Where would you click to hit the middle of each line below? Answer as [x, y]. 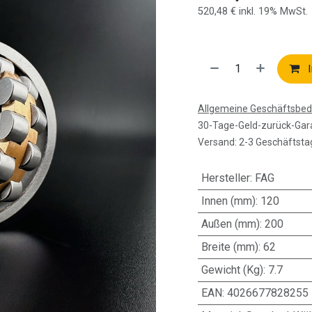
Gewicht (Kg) [232, 270]
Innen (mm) [228, 201]
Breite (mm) [229, 247]
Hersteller [225, 178]
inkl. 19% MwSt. [273, 11]
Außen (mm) [230, 224]
